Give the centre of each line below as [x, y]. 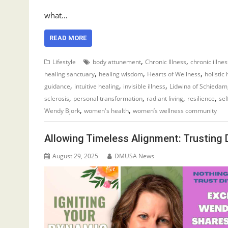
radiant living [165, 98]
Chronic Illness [166, 62]
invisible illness [144, 86]
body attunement [117, 62]
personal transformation [108, 98]
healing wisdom [121, 74]
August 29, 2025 [75, 156]
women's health [106, 110]
